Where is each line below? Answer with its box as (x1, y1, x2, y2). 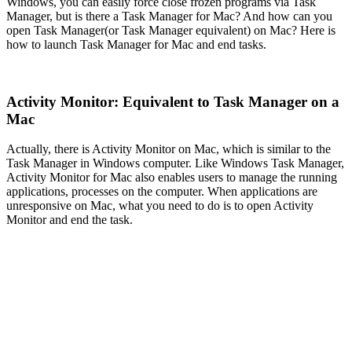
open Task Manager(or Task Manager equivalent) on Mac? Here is (6, 23, 335, 37)
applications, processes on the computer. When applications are (6, 185, 317, 199)
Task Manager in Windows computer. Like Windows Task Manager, (6, 156, 344, 170)
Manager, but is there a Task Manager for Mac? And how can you (6, 9, 332, 23)
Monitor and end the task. (6, 213, 133, 227)
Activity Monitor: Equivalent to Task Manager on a (6, 93, 339, 110)
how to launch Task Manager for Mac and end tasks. (6, 37, 266, 51)
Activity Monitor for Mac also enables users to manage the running (6, 170, 337, 185)
